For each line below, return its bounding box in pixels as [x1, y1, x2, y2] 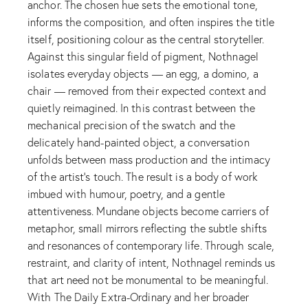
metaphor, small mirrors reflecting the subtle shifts [27, 221, 267, 236]
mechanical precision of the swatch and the [27, 118, 236, 133]
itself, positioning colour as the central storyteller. [27, 32, 265, 47]
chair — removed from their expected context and [27, 83, 266, 98]
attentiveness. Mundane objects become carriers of [27, 203, 269, 219]
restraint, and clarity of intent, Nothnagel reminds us [27, 255, 276, 270]
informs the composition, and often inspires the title [27, 14, 275, 30]
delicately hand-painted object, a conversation [27, 135, 250, 150]
